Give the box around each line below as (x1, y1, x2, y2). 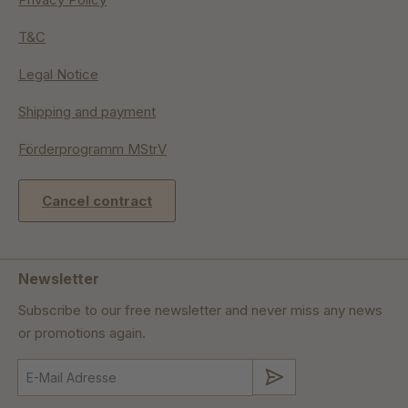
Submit (283, 368, 328, 384)
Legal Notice (18, 66, 98, 84)
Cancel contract (42, 192, 152, 210)
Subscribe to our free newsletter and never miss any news (18, 301, 382, 320)
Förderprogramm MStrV (18, 140, 167, 158)
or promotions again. (18, 324, 146, 342)
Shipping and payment (18, 103, 156, 121)
